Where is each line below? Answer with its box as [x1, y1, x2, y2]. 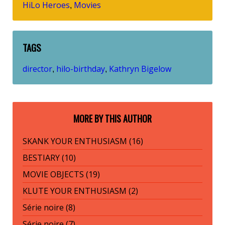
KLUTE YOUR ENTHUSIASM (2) [23, 185, 138, 197]
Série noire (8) [23, 202, 75, 213]
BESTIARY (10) [23, 152, 76, 164]
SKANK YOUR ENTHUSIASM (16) [23, 136, 143, 147]
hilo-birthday [56, 63, 105, 75]
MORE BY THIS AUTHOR [73, 112, 152, 126]
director [23, 63, 52, 75]
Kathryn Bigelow [109, 63, 171, 75]
